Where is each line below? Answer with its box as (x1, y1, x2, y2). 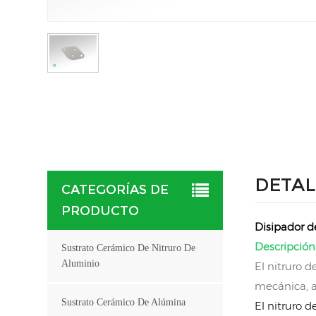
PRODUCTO (61, 202, 140, 219)
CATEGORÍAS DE (61, 181, 169, 197)
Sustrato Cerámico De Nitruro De (61, 242, 196, 253)
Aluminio (61, 257, 100, 269)
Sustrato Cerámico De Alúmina (61, 296, 186, 308)
